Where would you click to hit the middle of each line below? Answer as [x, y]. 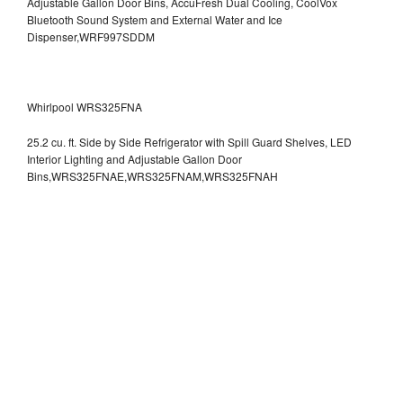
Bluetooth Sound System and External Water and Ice [155, 20]
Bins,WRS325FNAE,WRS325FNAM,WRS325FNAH [152, 176]
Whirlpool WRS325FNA [85, 107]
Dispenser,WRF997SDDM [91, 37]
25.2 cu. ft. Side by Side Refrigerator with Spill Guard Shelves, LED [189, 142]
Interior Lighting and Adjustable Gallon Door [134, 159]
